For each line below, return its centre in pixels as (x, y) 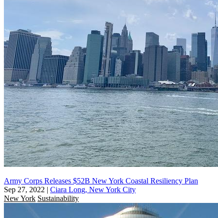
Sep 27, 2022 (24, 189)
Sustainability (58, 198)
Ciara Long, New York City (93, 189)
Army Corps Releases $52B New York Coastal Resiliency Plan (101, 181)
